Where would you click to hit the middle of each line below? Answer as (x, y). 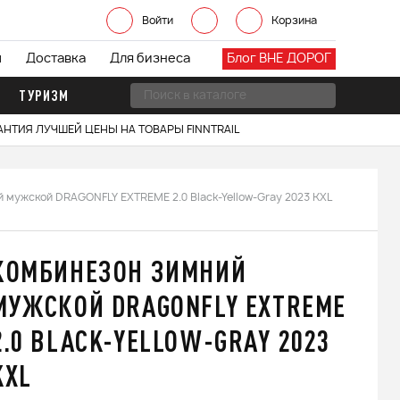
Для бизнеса (150, 59)
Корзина (294, 21)
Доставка (56, 59)
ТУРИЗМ (44, 95)
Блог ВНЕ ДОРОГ (279, 59)
